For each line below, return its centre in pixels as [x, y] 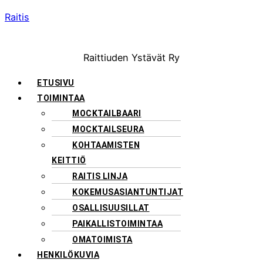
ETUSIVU [56, 82]
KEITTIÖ [69, 160]
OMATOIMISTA [102, 239]
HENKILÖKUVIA [68, 254]
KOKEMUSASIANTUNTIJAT [128, 192]
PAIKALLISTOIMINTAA [117, 223]
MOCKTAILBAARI [107, 113]
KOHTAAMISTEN [106, 145]
